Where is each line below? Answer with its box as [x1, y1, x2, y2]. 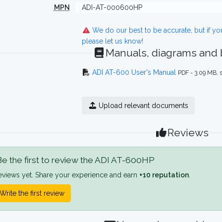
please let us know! [81, 37, 143, 45]
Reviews [167, 126, 209, 139]
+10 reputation [139, 171, 189, 179]
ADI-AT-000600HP [81, 3, 142, 11]
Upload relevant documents [97, 102, 189, 110]
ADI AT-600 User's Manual [92, 68, 176, 76]
